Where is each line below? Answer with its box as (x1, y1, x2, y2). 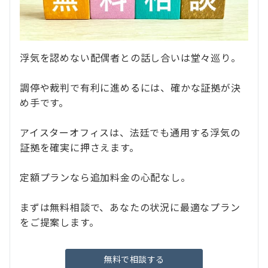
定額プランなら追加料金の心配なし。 (20, 170, 191, 185)
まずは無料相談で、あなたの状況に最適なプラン (20, 200, 240, 215)
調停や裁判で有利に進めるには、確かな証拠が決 (20, 80, 241, 95)
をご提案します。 (20, 215, 99, 230)
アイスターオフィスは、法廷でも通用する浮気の (20, 125, 240, 140)
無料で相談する (103, 253, 165, 266)
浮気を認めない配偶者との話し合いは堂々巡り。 (20, 50, 241, 65)
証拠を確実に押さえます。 (20, 140, 139, 155)
